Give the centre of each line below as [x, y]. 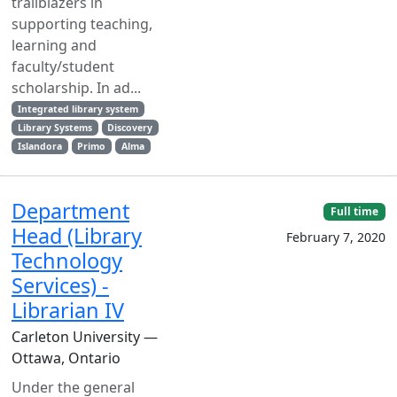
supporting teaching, [82, 24]
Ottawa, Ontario [66, 358]
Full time [355, 211]
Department [70, 211]
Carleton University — [85, 337]
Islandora [39, 146]
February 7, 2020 [336, 237]
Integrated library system [78, 109]
